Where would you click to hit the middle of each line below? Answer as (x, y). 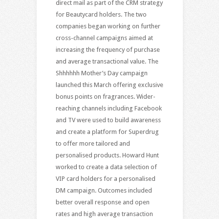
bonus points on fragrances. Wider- (105, 96)
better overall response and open (102, 202)
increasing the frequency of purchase (108, 49)
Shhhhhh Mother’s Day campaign (101, 73)
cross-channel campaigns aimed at (104, 38)
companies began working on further (108, 26)
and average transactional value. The (107, 61)
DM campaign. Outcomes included (104, 190)
